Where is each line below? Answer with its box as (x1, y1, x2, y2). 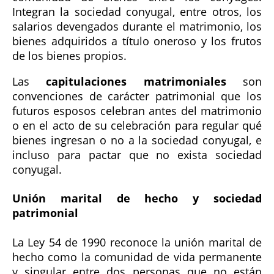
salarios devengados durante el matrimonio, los (12, 18, 262, 34)
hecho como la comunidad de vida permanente (12, 250, 262, 265)
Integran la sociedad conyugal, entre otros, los (12, 4, 262, 19)
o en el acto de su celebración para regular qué (12, 117, 262, 133)
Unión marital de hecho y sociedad (12, 191, 262, 206)
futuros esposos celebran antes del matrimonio (12, 103, 262, 118)
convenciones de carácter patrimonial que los (12, 88, 262, 103)
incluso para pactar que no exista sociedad (12, 147, 262, 162)
